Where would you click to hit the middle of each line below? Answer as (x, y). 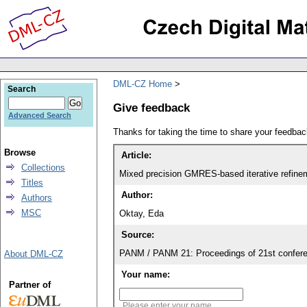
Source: (138, 235)
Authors (37, 198)
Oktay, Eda (142, 214)
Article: (136, 156)
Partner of (29, 285)
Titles (32, 183)
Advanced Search (40, 115)
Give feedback (151, 107)
